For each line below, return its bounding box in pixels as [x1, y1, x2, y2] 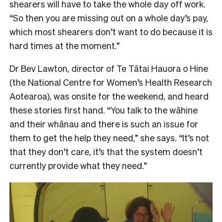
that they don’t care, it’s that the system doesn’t [9, 145, 203, 157]
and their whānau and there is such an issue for [9, 117, 198, 129]
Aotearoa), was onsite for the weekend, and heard [9, 90, 209, 102]
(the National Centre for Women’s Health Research [9, 76, 212, 88]
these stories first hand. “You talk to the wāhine [9, 104, 198, 115]
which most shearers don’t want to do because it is [9, 25, 213, 37]
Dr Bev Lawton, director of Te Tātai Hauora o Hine [9, 62, 208, 74]
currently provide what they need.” [9, 159, 149, 171]
